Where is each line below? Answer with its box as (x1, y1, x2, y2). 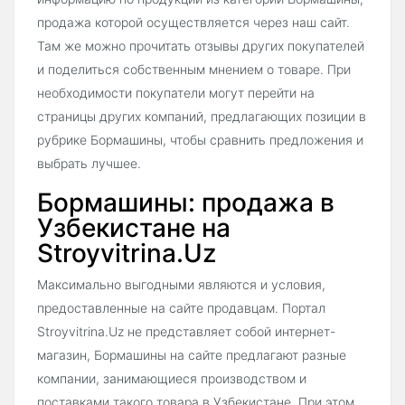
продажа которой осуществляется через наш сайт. (37, 14, 350, 31)
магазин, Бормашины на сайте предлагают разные (37, 347, 346, 363)
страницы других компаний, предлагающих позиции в (37, 108, 366, 125)
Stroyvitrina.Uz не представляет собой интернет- (37, 324, 335, 340)
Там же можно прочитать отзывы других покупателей (37, 38, 364, 54)
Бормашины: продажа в (37, 187, 334, 219)
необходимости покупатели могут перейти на (37, 85, 315, 101)
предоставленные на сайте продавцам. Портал (37, 300, 325, 316)
